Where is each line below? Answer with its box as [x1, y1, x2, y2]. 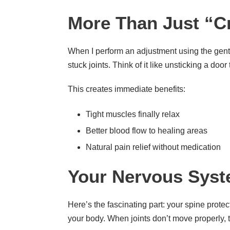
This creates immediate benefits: [68, 84, 185, 93]
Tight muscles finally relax [86, 109, 180, 119]
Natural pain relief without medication [86, 142, 221, 151]
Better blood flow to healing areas [86, 126, 207, 135]
